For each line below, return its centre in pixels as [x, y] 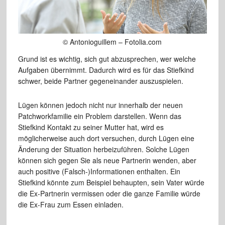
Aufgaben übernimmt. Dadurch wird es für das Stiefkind [106, 70]
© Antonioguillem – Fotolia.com [113, 41]
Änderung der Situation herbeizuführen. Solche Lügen [103, 149]
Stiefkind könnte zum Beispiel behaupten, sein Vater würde [111, 182]
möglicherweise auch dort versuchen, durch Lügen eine [106, 138]
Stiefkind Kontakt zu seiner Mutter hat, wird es [91, 127]
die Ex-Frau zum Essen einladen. [71, 204]
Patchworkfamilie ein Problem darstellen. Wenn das [99, 116]
